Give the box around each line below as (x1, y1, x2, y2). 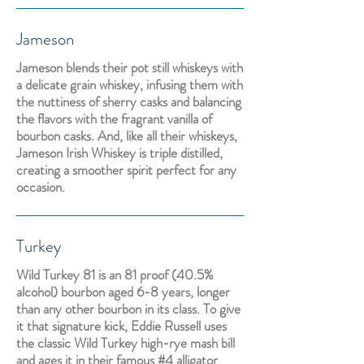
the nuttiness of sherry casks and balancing (16, 92, 241, 111)
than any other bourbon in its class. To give (16, 299, 240, 318)
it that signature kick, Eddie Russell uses (16, 316, 227, 336)
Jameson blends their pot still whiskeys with (16, 58, 243, 77)
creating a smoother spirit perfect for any (16, 160, 236, 180)
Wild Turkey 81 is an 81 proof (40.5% (16, 265, 214, 284)
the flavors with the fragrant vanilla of (16, 109, 212, 128)
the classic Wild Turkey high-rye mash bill (16, 333, 235, 353)
